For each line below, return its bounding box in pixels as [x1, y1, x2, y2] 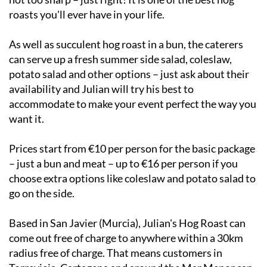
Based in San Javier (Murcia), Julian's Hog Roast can [9, 216, 246, 229]
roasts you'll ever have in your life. [9, 7, 164, 21]
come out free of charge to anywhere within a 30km [9, 231, 243, 244]
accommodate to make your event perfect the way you [9, 97, 256, 110]
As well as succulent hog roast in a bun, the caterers [9, 37, 243, 51]
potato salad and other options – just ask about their [9, 67, 249, 80]
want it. [9, 111, 44, 125]
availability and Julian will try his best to [9, 82, 194, 95]
